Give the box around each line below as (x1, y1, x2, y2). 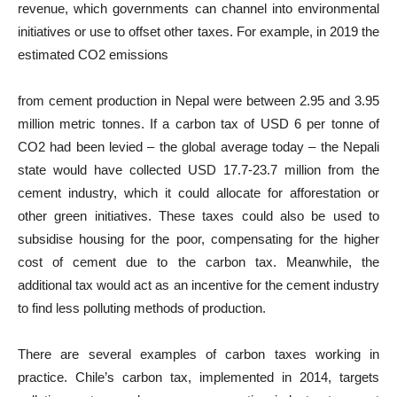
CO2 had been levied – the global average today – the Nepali (18, 139, 379, 154)
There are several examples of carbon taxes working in (18, 346, 379, 362)
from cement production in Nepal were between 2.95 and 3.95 (18, 93, 379, 108)
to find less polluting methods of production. (18, 300, 266, 315)
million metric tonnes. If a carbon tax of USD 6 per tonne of (18, 116, 379, 131)
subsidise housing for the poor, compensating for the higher (18, 231, 379, 246)
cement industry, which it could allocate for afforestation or (18, 185, 379, 200)
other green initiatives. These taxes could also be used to (18, 208, 379, 223)
